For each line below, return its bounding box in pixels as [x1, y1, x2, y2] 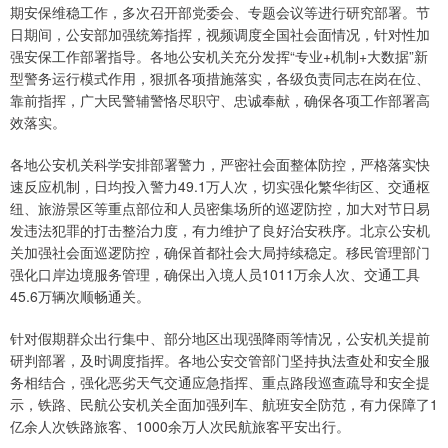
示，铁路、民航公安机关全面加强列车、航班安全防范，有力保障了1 [10, 394, 438, 415]
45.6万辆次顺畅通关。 [10, 286, 150, 307]
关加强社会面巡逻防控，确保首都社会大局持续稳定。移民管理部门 [10, 242, 430, 263]
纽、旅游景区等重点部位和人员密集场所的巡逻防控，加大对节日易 [10, 198, 430, 219]
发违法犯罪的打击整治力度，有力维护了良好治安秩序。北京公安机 [10, 220, 430, 241]
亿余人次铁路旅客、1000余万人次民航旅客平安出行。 [10, 416, 350, 437]
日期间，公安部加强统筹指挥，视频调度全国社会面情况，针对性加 [10, 24, 430, 45]
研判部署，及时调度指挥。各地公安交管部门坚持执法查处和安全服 [10, 350, 430, 371]
